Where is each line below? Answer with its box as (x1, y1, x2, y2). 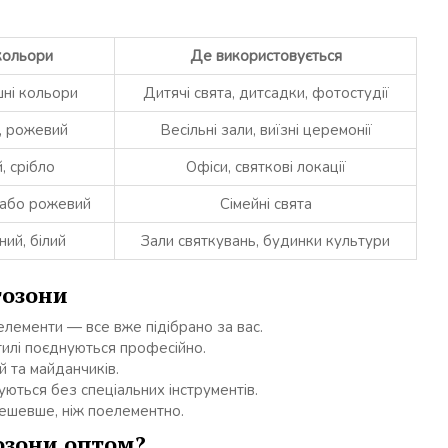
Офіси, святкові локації (185, 157, 346, 177)
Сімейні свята (219, 194, 312, 214)
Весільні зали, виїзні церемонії (159, 120, 372, 140)
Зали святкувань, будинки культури (141, 231, 390, 251)
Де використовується (189, 46, 342, 66)
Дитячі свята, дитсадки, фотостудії (142, 83, 389, 103)
